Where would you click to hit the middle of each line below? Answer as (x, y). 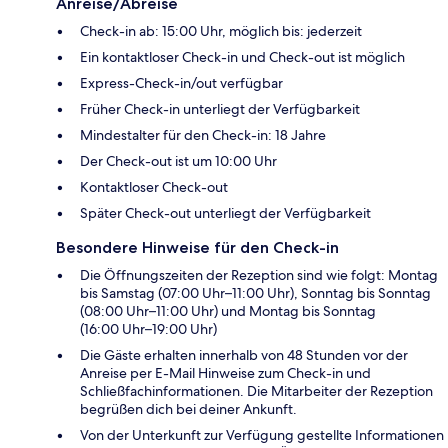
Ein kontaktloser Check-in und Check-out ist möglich (242, 57)
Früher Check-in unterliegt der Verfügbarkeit (220, 109)
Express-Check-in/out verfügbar (181, 83)
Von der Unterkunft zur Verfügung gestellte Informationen (262, 435)
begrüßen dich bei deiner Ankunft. (188, 409)
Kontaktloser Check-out (154, 187)
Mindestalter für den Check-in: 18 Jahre (203, 135)
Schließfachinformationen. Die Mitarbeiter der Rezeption (256, 391)
